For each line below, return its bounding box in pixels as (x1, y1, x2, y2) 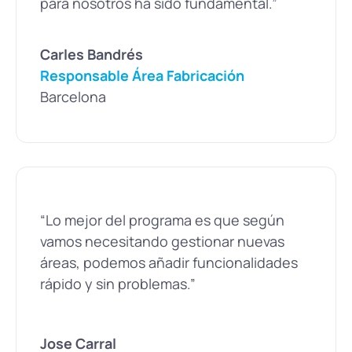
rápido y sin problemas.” (40, 274, 196, 294)
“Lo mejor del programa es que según (40, 211, 284, 230)
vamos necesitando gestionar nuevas (40, 232, 284, 251)
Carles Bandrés (40, 44, 143, 64)
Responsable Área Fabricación (40, 65, 244, 85)
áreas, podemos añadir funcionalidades (40, 253, 298, 273)
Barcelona (40, 86, 106, 106)
